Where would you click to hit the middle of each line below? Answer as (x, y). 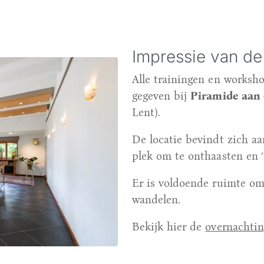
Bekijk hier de (169, 226)
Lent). (146, 112)
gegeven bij (161, 95)
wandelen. (156, 199)
